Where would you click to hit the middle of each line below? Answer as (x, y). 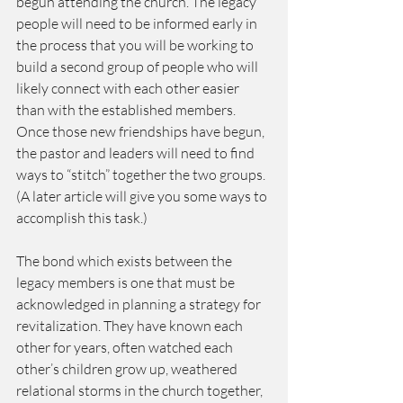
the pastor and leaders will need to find (137, 153)
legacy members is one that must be (127, 282)
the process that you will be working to (136, 45)
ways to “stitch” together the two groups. (142, 175)
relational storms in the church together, (141, 390)
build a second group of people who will (139, 67)
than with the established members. (127, 110)
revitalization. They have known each (131, 326)
